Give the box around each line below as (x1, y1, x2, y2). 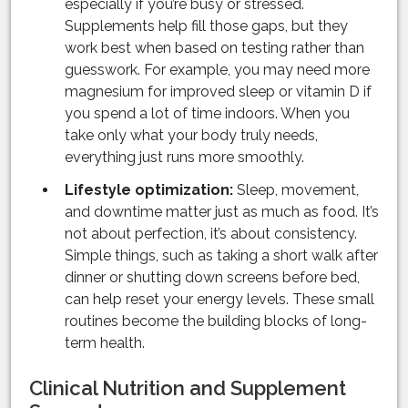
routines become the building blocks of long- (65, 312, 367, 331)
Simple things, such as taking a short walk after (65, 247, 378, 265)
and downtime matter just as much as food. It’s (65, 203, 379, 221)
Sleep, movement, (233, 181, 359, 199)
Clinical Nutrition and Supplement (29, 376, 346, 401)
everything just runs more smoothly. (65, 148, 304, 167)
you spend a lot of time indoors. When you (65, 105, 350, 123)
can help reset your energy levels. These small (65, 291, 374, 309)
